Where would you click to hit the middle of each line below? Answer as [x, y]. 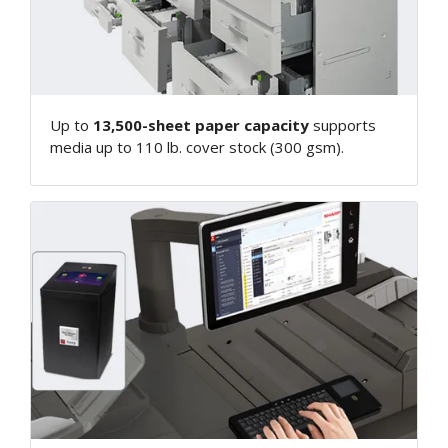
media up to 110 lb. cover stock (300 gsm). [196, 147]
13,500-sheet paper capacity [200, 125]
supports [342, 125]
